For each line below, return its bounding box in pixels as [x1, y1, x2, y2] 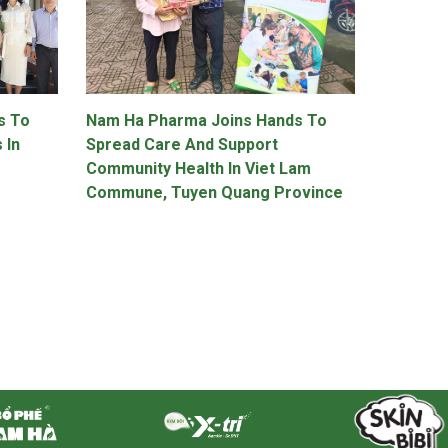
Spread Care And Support [85, 134, 278, 154]
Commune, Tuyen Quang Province [85, 182, 343, 202]
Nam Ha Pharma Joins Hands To [85, 110, 327, 130]
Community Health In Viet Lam [85, 158, 311, 178]
